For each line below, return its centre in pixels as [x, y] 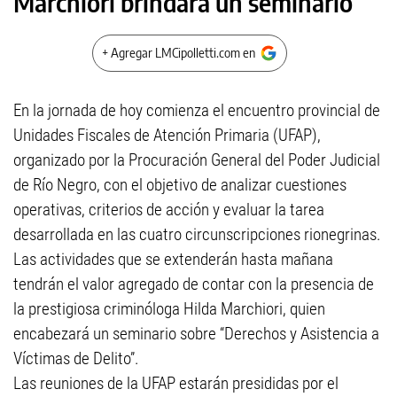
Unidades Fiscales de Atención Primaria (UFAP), [167, 135]
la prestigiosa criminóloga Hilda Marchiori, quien [169, 309]
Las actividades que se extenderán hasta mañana [173, 259]
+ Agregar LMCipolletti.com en [179, 53]
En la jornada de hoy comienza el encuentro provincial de [197, 110]
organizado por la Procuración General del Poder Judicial [197, 160]
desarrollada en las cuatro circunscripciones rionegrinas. [197, 234]
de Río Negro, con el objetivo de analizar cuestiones [180, 185]
